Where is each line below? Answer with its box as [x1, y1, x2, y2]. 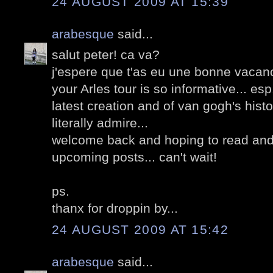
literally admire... [52, 116, 148, 130]
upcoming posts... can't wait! [52, 150, 217, 165]
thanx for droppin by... [52, 201, 178, 216]
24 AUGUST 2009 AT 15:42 [52, 222, 229, 236]
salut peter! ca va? [52, 48, 160, 62]
